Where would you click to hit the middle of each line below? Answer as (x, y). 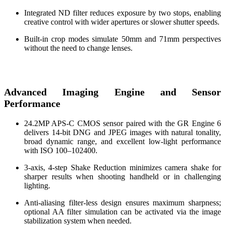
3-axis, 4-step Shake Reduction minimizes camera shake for (123, 167)
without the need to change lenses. (78, 48)
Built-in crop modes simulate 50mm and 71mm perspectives (123, 39)
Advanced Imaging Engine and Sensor (113, 92)
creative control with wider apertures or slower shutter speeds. (122, 22)
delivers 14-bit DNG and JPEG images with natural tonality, (123, 132)
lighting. (37, 185)
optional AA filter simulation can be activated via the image (123, 211)
